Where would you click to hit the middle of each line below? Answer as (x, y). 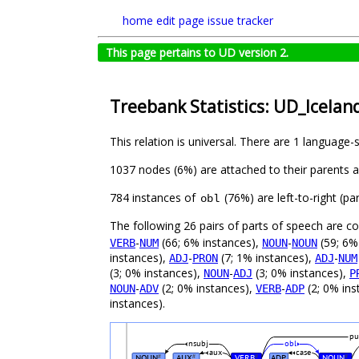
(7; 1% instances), (266, 258)
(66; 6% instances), (210, 243)
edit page (180, 20)
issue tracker (240, 20)
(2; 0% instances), (207, 288)
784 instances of (154, 198)
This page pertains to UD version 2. (197, 52)
